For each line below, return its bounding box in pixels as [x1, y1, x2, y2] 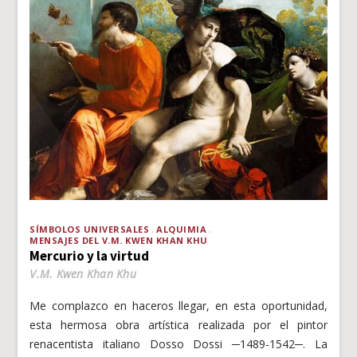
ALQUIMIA [156, 222, 207, 235]
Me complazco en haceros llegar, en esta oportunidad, [29, 297, 328, 313]
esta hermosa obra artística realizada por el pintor [29, 316, 328, 332]
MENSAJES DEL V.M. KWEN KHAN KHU [29, 233, 208, 246]
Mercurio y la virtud [29, 246, 150, 265]
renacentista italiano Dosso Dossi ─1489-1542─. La [29, 335, 328, 351]
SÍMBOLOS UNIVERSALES [29, 222, 150, 235]
